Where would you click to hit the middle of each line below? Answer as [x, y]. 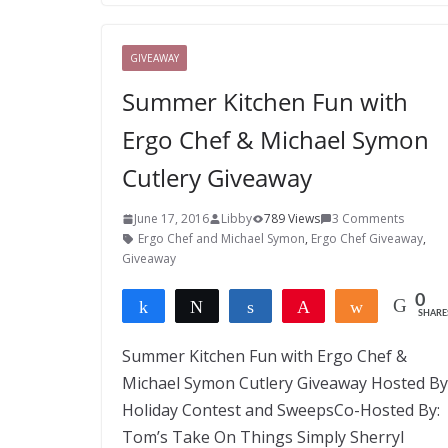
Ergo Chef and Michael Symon [221, 238]
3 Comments [368, 218]
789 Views [292, 218]
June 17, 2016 [171, 218]
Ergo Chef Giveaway [367, 238]
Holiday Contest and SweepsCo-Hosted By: [281, 410]
